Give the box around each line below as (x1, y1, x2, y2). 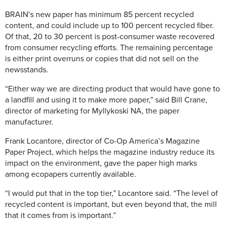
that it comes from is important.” (5, 210, 116, 221)
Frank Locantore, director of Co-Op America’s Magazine (5, 136, 200, 147)
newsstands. (5, 65, 48, 75)
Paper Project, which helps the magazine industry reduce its (5, 147, 214, 158)
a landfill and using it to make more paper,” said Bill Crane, (5, 95, 207, 105)
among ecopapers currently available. (5, 169, 136, 180)
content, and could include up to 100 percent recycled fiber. (5, 21, 214, 31)
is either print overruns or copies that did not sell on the (5, 54, 199, 64)
